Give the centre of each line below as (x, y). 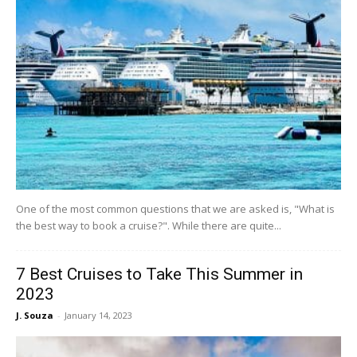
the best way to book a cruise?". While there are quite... (149, 225)
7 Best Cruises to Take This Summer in (159, 274)
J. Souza (35, 315)
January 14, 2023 (98, 315)
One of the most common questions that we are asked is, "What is (175, 208)
